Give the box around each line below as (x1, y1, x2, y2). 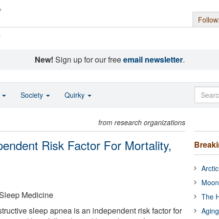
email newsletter (123, 54, 183, 65)
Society (21, 90, 45, 100)
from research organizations (98, 117, 186, 127)
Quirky (65, 90, 87, 100)
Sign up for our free (53, 54, 123, 65)
